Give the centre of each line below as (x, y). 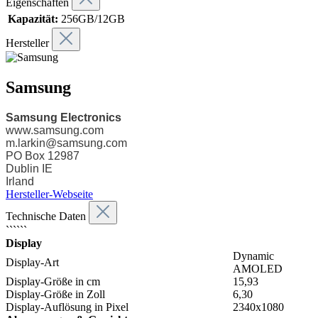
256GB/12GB (93, 19)
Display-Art (32, 263)
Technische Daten (47, 216)
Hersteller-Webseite (49, 194)
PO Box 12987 (43, 156)
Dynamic (253, 256)
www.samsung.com (55, 131)
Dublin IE (29, 169)
